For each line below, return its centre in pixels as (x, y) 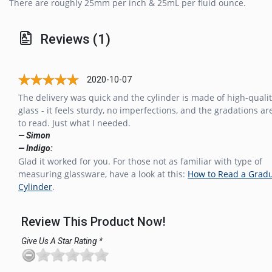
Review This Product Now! (93, 222)
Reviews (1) (75, 39)
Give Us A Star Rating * (62, 241)
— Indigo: (36, 148)
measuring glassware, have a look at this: (103, 174)
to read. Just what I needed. (74, 123)
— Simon (34, 136)
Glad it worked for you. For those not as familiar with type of (140, 161)
